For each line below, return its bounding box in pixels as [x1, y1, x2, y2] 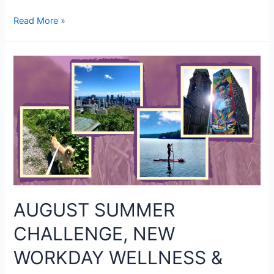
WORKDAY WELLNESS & [13, 246, 223, 269]
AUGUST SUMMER [13, 199, 176, 221]
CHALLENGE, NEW [13, 223, 176, 245]
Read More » [13, 15, 66, 27]
